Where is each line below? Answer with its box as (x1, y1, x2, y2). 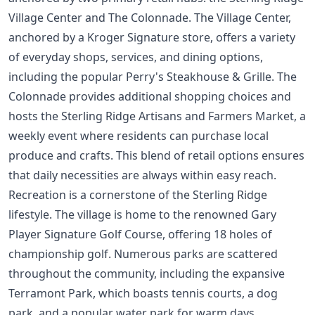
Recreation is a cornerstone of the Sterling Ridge (8, 186, 267, 202)
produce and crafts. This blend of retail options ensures (8, 147, 304, 163)
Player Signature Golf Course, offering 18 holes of (8, 226, 272, 242)
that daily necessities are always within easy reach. (8, 167, 276, 183)
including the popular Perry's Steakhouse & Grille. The (8, 68, 297, 84)
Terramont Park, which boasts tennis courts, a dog (8, 285, 278, 301)
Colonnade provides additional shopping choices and (8, 88, 291, 104)
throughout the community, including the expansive (8, 265, 285, 281)
